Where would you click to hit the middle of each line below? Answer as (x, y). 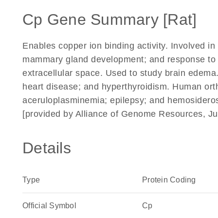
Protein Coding (169, 180)
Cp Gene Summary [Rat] (110, 19)
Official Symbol (49, 206)
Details (47, 148)
